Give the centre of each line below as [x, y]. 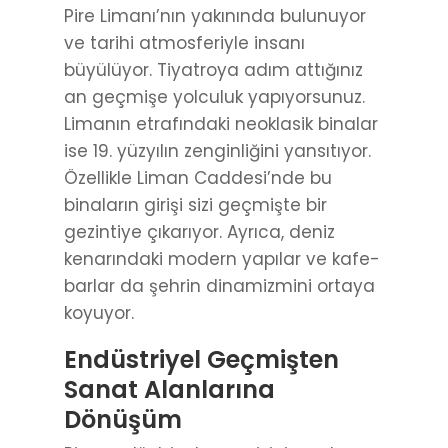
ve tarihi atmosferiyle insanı [184, 43]
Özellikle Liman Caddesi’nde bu [198, 178]
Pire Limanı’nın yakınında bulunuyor [215, 16]
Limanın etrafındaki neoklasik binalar [221, 124]
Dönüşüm [123, 420]
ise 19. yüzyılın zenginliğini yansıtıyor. [217, 151]
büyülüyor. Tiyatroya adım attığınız [213, 70]
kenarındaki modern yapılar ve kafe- [222, 259]
